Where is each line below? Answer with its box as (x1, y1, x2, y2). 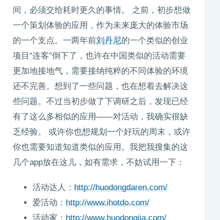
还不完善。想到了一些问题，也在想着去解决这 (13, 82, 188, 91)
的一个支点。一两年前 (13, 36, 96, 45)
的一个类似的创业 (121, 36, 188, 45)
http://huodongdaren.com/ (74, 183, 167, 192)
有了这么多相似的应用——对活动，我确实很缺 (13, 112, 188, 121)
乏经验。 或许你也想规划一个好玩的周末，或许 (13, 127, 191, 137)
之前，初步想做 (130, 5, 191, 15)
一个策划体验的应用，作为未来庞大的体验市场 (13, 21, 188, 30)
